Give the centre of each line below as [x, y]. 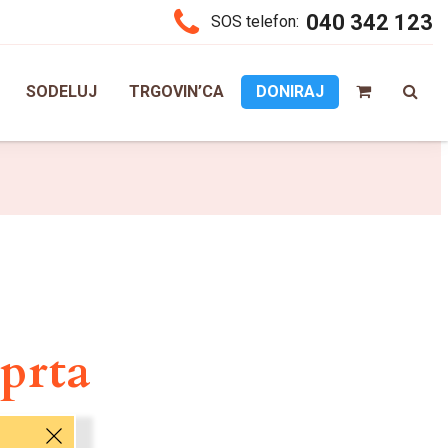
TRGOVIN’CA [176, 91]
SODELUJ [61, 91]
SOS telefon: [255, 21]
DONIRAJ [290, 91]
